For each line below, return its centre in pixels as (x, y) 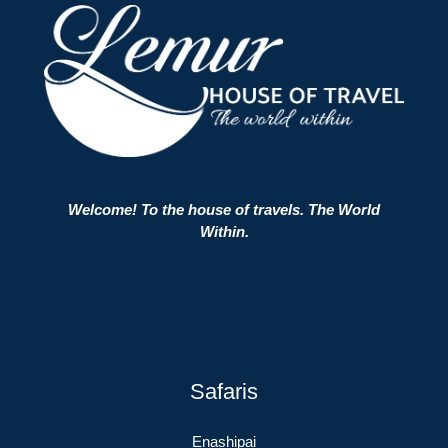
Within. (224, 232)
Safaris (224, 392)
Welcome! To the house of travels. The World (224, 210)
